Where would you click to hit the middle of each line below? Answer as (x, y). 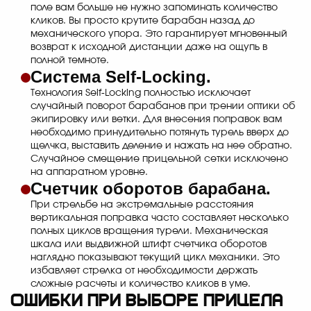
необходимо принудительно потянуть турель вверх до (160, 133)
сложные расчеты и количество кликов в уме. (141, 284)
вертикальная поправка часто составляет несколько (160, 218)
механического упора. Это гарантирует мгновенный (159, 34)
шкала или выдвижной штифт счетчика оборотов (149, 245)
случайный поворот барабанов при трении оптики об (163, 107)
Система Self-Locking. (121, 77)
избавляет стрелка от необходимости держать (144, 271)
